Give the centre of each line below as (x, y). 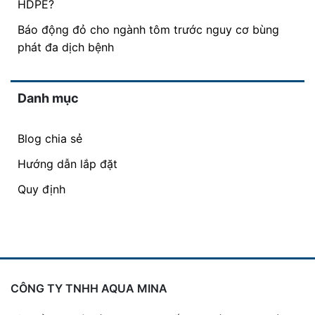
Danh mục (48, 98)
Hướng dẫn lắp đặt (67, 164)
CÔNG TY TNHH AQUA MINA (89, 289)
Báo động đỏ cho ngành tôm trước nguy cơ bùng (148, 30)
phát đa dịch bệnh (66, 47)
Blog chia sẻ (50, 139)
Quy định (41, 189)
